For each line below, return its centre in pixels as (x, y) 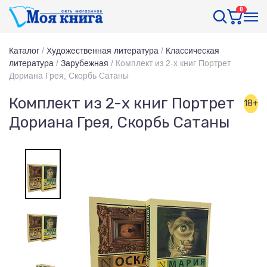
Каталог (24, 51)
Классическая (193, 51)
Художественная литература (103, 51)
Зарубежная (85, 63)
